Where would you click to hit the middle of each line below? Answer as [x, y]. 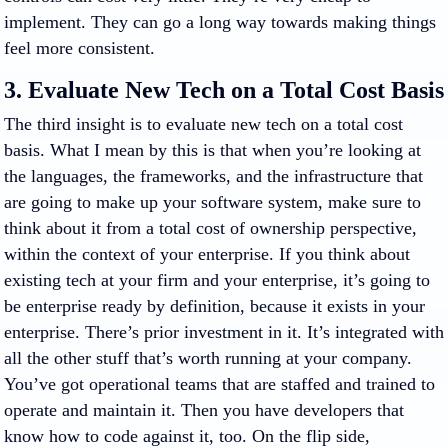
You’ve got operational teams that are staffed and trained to [219, 384]
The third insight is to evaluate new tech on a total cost [203, 124]
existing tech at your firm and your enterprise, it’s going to [217, 280]
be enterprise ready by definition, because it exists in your [214, 306]
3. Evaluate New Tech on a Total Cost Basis [224, 90]
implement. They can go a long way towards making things [220, 22]
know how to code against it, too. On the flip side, [187, 436]
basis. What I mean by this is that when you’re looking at [212, 150]
